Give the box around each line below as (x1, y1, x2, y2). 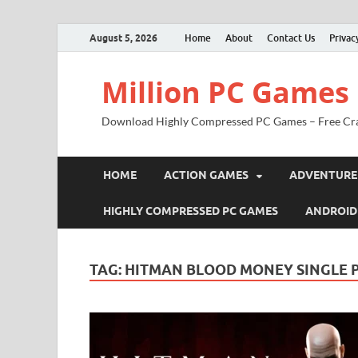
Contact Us (267, 31, 315, 44)
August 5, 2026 (89, 31, 157, 44)
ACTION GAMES (164, 168, 249, 181)
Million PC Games (101, 73, 349, 112)
